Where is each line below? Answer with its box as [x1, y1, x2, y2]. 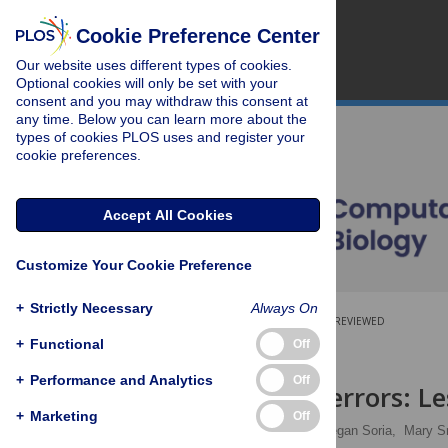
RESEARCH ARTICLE [182, 342, 283, 353]
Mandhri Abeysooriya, [186, 423, 311, 438]
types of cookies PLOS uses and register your [16, 129, 305, 145]
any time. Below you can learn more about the [16, 111, 307, 127]
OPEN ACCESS [202, 314, 272, 328]
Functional [30, 335, 104, 352]
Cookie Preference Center [75, 25, 320, 47]
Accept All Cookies [103, 207, 233, 223]
